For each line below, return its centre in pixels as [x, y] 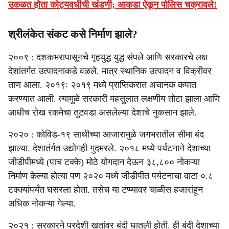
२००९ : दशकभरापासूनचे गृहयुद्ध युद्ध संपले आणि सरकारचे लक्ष [108, 57]
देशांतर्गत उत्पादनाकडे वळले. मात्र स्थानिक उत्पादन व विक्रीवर [110, 71]
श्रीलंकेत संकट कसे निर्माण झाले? [73, 34]
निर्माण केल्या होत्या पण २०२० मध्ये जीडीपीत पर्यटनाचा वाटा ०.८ [111, 176]
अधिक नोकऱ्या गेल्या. [42, 203]
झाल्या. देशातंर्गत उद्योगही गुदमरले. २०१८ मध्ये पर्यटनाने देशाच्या [109, 148]
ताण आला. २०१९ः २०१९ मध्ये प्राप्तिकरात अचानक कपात [102, 85]
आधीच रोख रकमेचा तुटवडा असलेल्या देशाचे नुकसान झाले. [102, 112]
